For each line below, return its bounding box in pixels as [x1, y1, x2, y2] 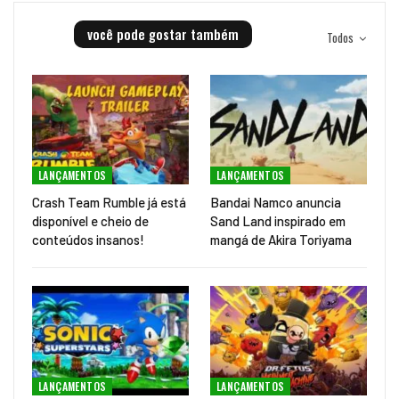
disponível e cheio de [32, 212, 149, 229]
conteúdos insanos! [32, 231, 144, 248]
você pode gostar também [87, 23, 239, 44]
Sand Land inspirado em [210, 212, 346, 229]
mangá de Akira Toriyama [210, 231, 352, 248]
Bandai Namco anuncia [210, 193, 341, 210]
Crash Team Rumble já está [32, 193, 186, 210]
